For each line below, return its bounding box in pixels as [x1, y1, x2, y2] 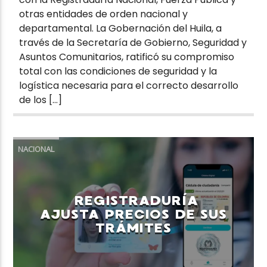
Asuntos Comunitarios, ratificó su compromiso [19, 49, 235, 64]
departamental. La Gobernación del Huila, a [19, 21, 222, 35]
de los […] [19, 92, 63, 107]
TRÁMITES [95, 219, 172, 236]
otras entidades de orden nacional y [19, 7, 188, 21]
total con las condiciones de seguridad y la [19, 64, 218, 78]
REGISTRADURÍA [74, 192, 198, 209]
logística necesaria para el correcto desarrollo [19, 78, 239, 92]
